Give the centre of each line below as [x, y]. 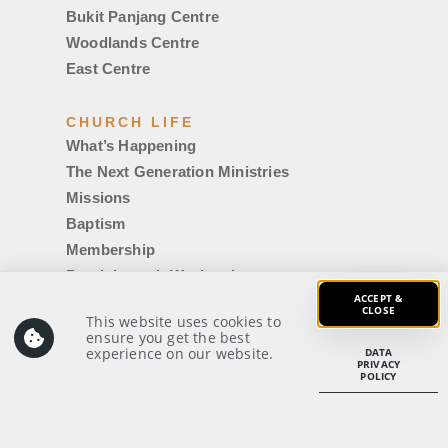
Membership [110, 249]
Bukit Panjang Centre [142, 16]
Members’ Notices [130, 405]
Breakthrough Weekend [150, 275]
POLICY [378, 376]
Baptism [96, 223]
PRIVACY [378, 364]
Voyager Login [118, 379]
